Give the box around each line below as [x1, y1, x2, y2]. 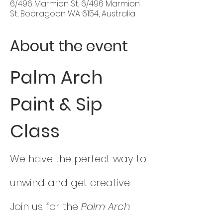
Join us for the [10, 199, 81, 214]
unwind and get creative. [10, 175, 134, 190]
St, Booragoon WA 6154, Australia [10, 7, 135, 19]
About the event [10, 35, 128, 57]
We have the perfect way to [10, 151, 149, 166]
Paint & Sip [10, 91, 107, 117]
